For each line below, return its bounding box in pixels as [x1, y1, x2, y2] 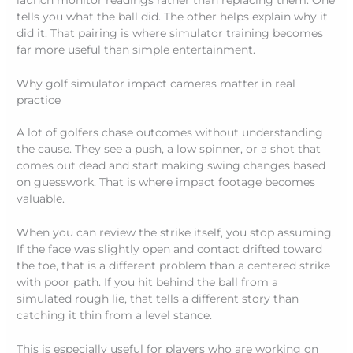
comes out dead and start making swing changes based [17, 159, 326, 173]
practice [17, 94, 61, 107]
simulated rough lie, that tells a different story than [17, 292, 299, 305]
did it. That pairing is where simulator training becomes [17, 27, 324, 40]
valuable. [17, 192, 65, 206]
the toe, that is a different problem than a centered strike [17, 259, 331, 272]
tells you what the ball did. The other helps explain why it [17, 10, 329, 24]
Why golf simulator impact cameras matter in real [17, 77, 296, 91]
